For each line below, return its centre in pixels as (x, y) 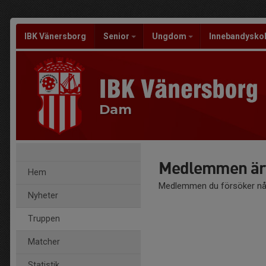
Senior (117, 36)
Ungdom (170, 36)
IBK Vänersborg (55, 36)
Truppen (44, 219)
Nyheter (43, 196)
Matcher (44, 242)
